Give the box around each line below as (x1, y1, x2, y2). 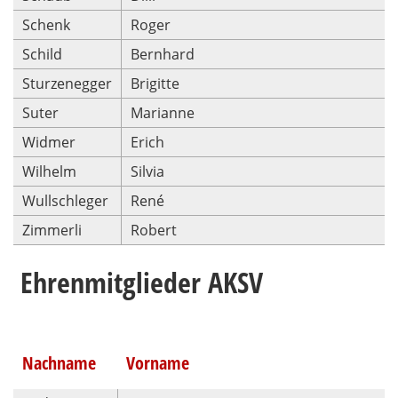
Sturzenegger (22, 74, 112, 93)
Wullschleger (22, 191, 108, 211)
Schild (22, 44, 62, 64)
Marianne (131, 103, 195, 123)
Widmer (22, 132, 76, 152)
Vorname (126, 351, 189, 375)
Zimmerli (22, 220, 82, 240)
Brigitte (131, 74, 179, 93)
